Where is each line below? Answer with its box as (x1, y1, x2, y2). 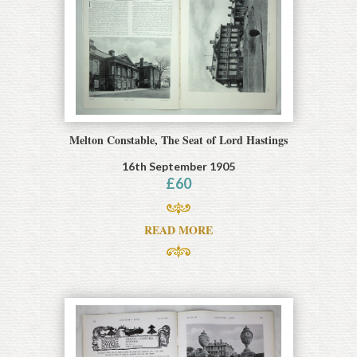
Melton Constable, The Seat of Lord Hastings (69, 131, 288, 148)
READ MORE (144, 221, 213, 238)
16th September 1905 (122, 159, 235, 173)
